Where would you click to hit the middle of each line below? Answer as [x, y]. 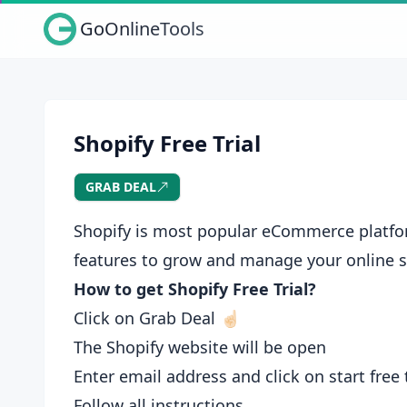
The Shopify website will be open [200, 347]
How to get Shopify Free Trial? [195, 289]
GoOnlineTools [142, 29]
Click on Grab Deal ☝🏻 [157, 318]
